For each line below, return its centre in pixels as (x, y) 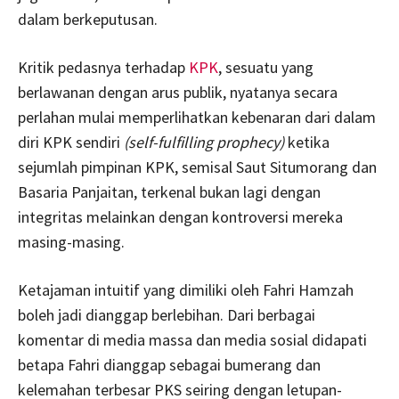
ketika (307, 142)
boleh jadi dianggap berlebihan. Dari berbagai (167, 314)
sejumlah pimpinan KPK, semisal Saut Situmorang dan (197, 167)
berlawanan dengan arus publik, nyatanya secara (178, 92)
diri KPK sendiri (71, 142)
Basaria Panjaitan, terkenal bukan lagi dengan (169, 191)
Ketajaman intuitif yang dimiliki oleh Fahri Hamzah (186, 289)
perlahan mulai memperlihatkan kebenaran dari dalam (197, 117)
